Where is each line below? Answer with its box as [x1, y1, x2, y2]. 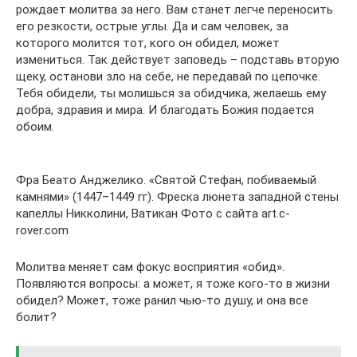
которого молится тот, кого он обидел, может [16, 36, 280, 50]
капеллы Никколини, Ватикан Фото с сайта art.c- [16, 206, 290, 221]
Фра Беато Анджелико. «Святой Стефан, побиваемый [16, 173, 316, 187]
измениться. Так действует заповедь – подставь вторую [16, 53, 339, 67]
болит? [16, 310, 57, 324]
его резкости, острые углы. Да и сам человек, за [16, 19, 288, 33]
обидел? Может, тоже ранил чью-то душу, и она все [16, 293, 308, 308]
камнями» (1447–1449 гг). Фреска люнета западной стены [16, 190, 339, 204]
